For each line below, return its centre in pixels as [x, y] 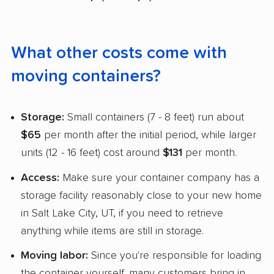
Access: [40, 178]
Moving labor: [54, 256]
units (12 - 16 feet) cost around [92, 153]
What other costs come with [119, 54]
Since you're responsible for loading [175, 256]
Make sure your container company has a [159, 178]
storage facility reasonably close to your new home [141, 195]
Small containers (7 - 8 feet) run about [154, 117]
